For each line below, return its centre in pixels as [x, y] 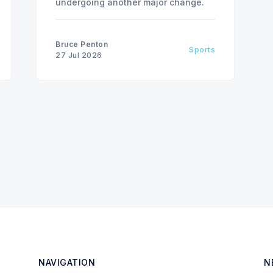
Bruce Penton [82, 44]
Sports [202, 50]
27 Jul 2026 [79, 55]
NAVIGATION [67, 262]
